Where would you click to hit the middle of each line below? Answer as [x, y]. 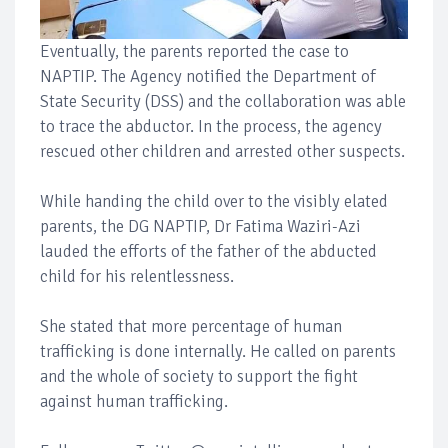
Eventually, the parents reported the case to [194, 52]
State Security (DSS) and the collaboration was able [223, 102]
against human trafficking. [136, 402]
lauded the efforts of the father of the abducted [208, 252]
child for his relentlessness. [137, 277]
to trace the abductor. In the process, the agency [211, 127]
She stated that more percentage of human [191, 327]
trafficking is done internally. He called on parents [218, 352]
